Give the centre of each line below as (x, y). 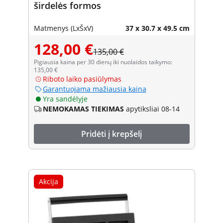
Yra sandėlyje (65, 99)
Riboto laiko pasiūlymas (82, 79)
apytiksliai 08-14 (153, 109)
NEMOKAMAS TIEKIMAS (83, 109)
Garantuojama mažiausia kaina (94, 89)
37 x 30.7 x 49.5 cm (157, 28)
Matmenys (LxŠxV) (63, 28)
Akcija (48, 181)
